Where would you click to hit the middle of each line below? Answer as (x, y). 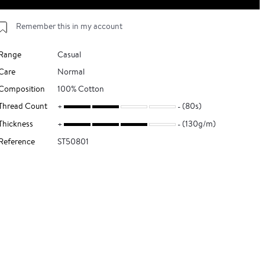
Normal (71, 72)
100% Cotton (80, 89)
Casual (69, 54)
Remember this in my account (69, 26)
